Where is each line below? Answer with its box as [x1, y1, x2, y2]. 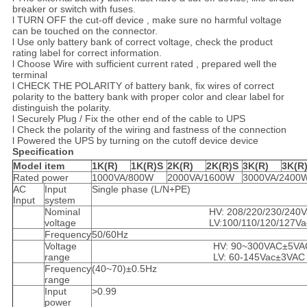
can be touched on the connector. [12, 25, 158, 37]
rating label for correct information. [12, 47, 162, 59]
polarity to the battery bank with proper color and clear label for [12, 91, 284, 103]
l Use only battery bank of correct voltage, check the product [12, 36, 273, 48]
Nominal [44, 206, 80, 218]
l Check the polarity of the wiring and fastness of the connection [12, 124, 286, 136]
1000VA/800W [91, 172, 153, 184]
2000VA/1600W [167, 172, 234, 184]
